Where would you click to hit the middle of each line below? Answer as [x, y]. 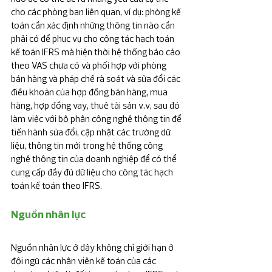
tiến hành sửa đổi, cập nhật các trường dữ [92, 132]
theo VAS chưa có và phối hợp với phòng [90, 66]
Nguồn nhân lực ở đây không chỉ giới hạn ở [93, 248]
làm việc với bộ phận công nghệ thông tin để [97, 119]
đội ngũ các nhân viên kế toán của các [84, 261]
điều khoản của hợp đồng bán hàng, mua [90, 92]
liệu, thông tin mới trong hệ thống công [88, 146]
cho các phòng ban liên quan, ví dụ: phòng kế [97, 12]
